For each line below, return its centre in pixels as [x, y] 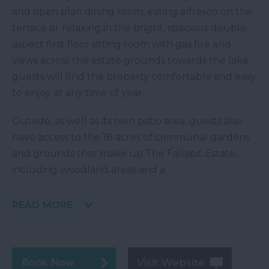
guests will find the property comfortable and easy [134, 77]
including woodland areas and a [89, 170]
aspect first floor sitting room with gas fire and [122, 44]
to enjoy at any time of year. [78, 93]
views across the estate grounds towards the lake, [131, 61]
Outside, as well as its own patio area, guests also [127, 121]
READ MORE [42, 205]
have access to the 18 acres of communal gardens [131, 138]
